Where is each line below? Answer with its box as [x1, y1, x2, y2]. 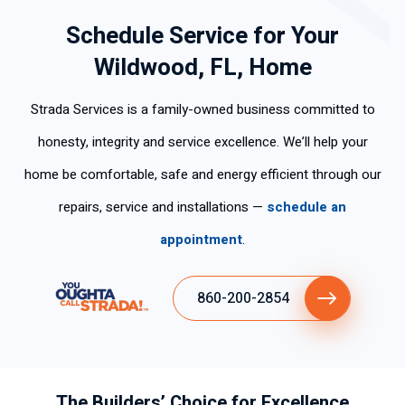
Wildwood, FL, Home [93, 50, 312, 85]
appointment [160, 229, 242, 250]
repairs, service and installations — [59, 196, 267, 217]
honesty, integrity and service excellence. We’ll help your [37, 131, 368, 152]
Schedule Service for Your [66, 18, 339, 53]
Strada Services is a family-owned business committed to [30, 99, 375, 119]
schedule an [267, 196, 346, 217]
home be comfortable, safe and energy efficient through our [24, 164, 381, 184]
